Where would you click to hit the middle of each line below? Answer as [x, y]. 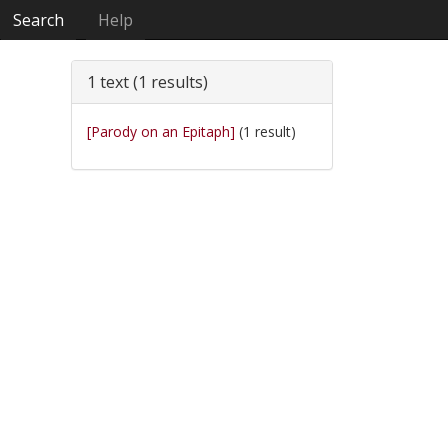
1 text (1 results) [147, 82]
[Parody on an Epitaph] [161, 131]
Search [39, 20]
